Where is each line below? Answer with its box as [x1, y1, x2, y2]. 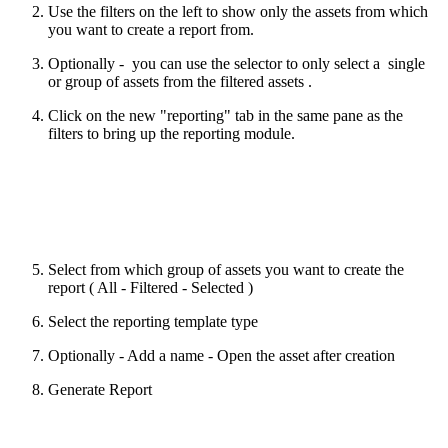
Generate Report [48, 380, 152, 398]
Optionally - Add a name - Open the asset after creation [48, 346, 395, 364]
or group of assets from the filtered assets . [48, 72, 312, 90]
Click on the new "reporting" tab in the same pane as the [48, 106, 403, 124]
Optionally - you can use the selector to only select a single [48, 54, 425, 72]
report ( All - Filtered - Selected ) [48, 278, 257, 296]
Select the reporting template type [48, 312, 258, 330]
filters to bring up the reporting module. [48, 124, 299, 142]
